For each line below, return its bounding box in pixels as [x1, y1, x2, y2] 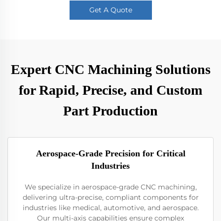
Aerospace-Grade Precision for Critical [36, 148, 185, 158]
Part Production [63, 103, 158, 118]
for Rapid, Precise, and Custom [19, 82, 202, 98]
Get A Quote [89, 5, 132, 14]
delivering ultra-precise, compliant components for [22, 193, 199, 202]
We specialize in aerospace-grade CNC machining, [24, 183, 197, 191]
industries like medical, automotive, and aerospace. [22, 203, 199, 212]
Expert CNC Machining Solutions [10, 62, 211, 77]
